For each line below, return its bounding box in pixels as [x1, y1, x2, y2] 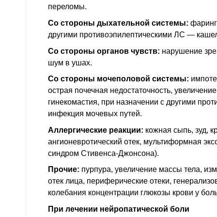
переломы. [48, 2, 87, 11]
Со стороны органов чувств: [48, 46, 160, 55]
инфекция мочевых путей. [48, 109, 142, 118]
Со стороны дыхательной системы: [48, 19, 188, 27]
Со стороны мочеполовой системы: [48, 75, 189, 83]
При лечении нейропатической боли [48, 204, 189, 213]
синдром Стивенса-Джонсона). [48, 149, 159, 157]
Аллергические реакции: [48, 125, 143, 134]
